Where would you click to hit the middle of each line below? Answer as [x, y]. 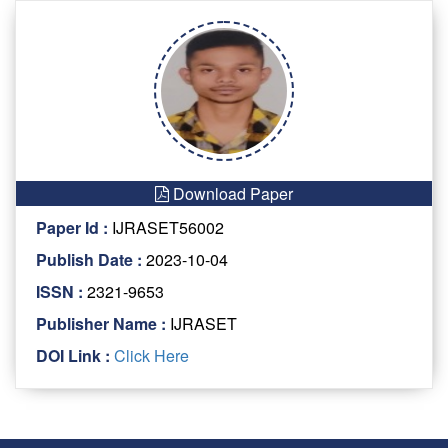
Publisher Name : [101, 324]
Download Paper [231, 194]
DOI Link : [73, 356]
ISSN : [59, 292]
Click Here [149, 356]
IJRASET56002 [166, 228]
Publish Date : [89, 260]
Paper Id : [72, 228]
